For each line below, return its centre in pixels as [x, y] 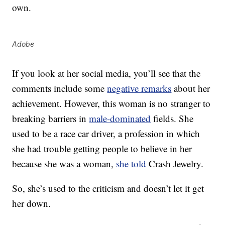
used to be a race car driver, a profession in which [106, 134]
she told [131, 164]
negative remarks [139, 88]
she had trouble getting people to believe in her [102, 149]
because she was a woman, [64, 164]
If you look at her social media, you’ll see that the [106, 73]
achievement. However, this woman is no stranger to [111, 103]
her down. [32, 203]
